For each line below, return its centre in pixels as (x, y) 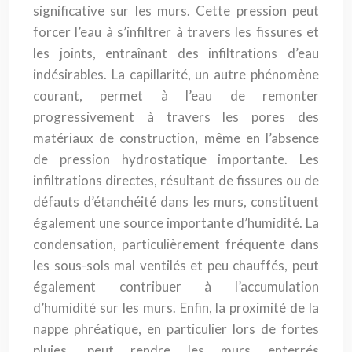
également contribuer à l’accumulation (176, 286)
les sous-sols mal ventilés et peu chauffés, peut (176, 265)
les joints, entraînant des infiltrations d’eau (176, 53)
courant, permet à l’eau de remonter (176, 95)
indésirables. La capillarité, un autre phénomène (176, 74)
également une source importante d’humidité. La (176, 223)
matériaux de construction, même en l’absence (176, 138)
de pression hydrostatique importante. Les (176, 159)
